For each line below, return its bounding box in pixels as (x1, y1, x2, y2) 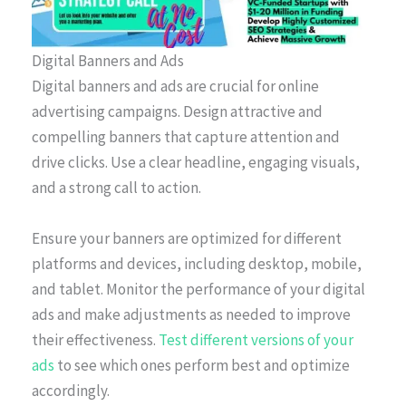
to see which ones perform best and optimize (54, 354, 350, 375)
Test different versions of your (156, 329, 353, 350)
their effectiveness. (32, 329, 156, 350)
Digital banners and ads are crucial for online (32, 76, 319, 97)
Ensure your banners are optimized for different (32, 227, 342, 248)
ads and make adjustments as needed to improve (32, 304, 351, 324)
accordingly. (32, 380, 110, 401)
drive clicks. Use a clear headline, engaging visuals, (32, 152, 360, 173)
